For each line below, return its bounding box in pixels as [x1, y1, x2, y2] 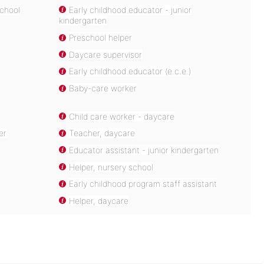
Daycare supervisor [69, 49, 143, 60]
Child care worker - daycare [69, 111, 175, 121]
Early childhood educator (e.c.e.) [69, 66, 192, 77]
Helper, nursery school [69, 161, 154, 172]
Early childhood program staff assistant [69, 179, 217, 189]
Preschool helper [69, 32, 133, 43]
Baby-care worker [69, 83, 137, 94]
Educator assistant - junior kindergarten [69, 144, 219, 155]
